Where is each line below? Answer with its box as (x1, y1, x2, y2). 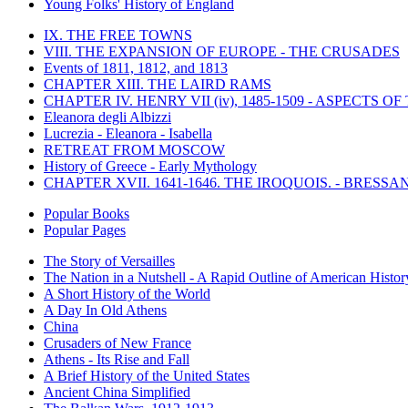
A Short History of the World (44, 285, 210, 301)
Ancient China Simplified (44, 383, 190, 400)
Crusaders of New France (44, 334, 191, 351)
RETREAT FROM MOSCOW (44, 141, 225, 158)
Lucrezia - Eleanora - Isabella (44, 125, 212, 141)
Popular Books (44, 205, 129, 221)
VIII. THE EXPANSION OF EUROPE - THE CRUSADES (44, 43, 400, 59)
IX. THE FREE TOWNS (44, 26, 192, 43)
